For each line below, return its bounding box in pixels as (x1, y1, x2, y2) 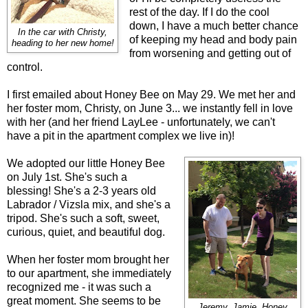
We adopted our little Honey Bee (7, 157, 165, 169)
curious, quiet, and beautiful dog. (7, 225, 165, 238)
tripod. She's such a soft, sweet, (7, 212, 159, 224)
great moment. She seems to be (7, 294, 161, 307)
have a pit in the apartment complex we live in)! (7, 129, 234, 142)
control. (7, 60, 43, 73)
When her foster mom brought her (7, 253, 169, 265)
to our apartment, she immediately (7, 267, 171, 279)
